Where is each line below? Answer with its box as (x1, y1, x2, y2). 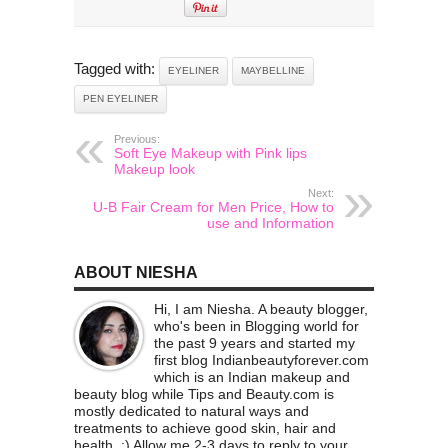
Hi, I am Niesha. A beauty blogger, (154, 300, 368, 317)
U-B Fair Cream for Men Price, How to (93, 198, 334, 215)
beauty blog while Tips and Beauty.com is (74, 385, 334, 402)
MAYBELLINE (241, 64, 305, 76)
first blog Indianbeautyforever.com (154, 351, 369, 368)
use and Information (207, 214, 334, 231)
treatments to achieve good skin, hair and (74, 419, 336, 436)
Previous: (114, 132, 160, 145)
